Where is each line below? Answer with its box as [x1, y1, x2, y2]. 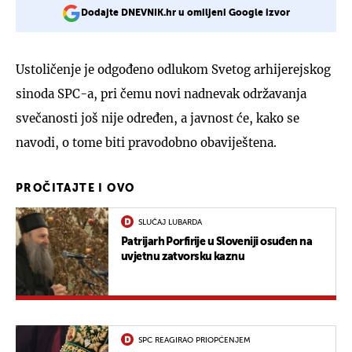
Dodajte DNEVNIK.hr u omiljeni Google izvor [81, 8, 290, 18]
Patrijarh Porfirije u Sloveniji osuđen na [121, 236, 313, 247]
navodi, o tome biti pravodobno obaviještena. [16, 134, 277, 150]
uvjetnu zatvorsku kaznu [121, 251, 245, 262]
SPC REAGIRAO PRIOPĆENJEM [138, 335, 251, 344]
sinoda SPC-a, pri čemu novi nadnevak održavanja [16, 86, 306, 101]
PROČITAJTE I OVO [16, 182, 135, 194]
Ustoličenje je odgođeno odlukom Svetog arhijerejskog [16, 61, 331, 77]
